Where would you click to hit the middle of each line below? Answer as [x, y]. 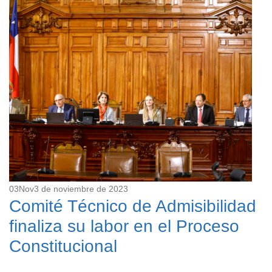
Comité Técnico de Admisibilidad [133, 206]
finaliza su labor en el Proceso [124, 226]
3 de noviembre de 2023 [81, 189]
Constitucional [63, 246]
